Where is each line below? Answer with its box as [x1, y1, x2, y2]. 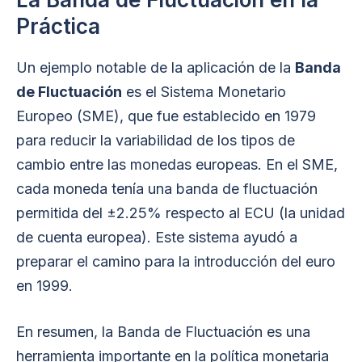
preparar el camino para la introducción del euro [16, 253, 335, 270]
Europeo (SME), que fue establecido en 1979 [16, 107, 316, 124]
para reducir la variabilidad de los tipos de [16, 132, 295, 149]
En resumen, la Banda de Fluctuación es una [16, 323, 310, 340]
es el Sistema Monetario [122, 83, 286, 100]
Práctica [16, 14, 100, 39]
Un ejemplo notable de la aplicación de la [16, 59, 295, 76]
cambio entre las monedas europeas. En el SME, [16, 156, 338, 173]
